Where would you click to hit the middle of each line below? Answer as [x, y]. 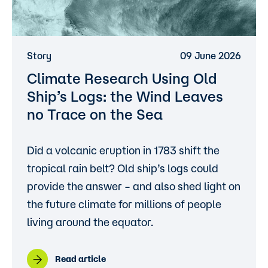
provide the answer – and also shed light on [134, 186]
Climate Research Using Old [122, 78]
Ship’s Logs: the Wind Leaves [125, 96]
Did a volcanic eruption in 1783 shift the [123, 150]
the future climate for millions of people [124, 204]
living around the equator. [90, 222]
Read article [80, 259]
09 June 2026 [211, 56]
